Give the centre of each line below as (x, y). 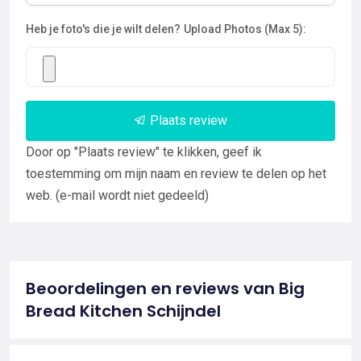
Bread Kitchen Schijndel (123, 311)
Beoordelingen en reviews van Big (165, 288)
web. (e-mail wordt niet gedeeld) (117, 195)
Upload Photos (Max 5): (245, 29)
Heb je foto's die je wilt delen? (103, 29)
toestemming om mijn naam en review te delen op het (176, 173)
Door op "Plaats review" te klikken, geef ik (144, 151)
